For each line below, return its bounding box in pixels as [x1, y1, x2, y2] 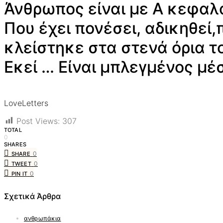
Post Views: [16, 115, 60, 126]
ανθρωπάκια [24, 214, 61, 222]
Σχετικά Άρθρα [4, 191, 61, 202]
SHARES [4, 141, 26, 148]
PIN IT [11, 170, 27, 178]
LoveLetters [4, 98, 48, 108]
